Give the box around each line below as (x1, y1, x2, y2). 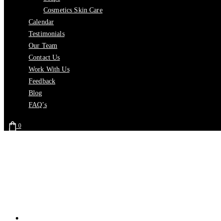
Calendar (29, 18, 54, 26)
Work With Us (29, 66, 70, 73)
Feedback (29, 77, 56, 85)
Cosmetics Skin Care (43, 6, 103, 14)
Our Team (29, 42, 58, 49)
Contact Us (29, 54, 60, 61)
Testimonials (29, 30, 65, 37)
